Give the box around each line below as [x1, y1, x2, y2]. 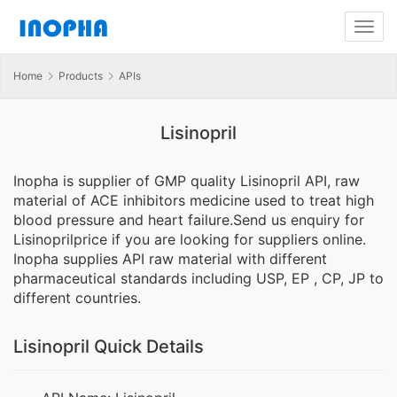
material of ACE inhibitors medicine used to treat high [13, 191, 374, 210]
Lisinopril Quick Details [13, 336, 204, 358]
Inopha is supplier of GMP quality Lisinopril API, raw [13, 172, 360, 191]
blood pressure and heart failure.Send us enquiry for [13, 211, 364, 230]
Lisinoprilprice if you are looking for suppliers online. [13, 230, 366, 249]
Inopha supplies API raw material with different [13, 250, 327, 269]
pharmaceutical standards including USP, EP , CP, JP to [13, 269, 384, 288]
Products [58, 69, 103, 82]
